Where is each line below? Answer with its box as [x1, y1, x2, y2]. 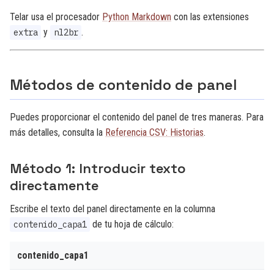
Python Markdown [102, 11, 171, 23]
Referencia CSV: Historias [105, 127, 204, 138]
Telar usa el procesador [10, 11, 102, 23]
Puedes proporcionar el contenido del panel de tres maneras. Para [10, 111, 264, 123]
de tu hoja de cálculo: [90, 218, 174, 230]
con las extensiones [171, 11, 249, 23]
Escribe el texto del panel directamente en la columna [10, 203, 215, 215]
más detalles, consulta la [10, 127, 105, 138]
